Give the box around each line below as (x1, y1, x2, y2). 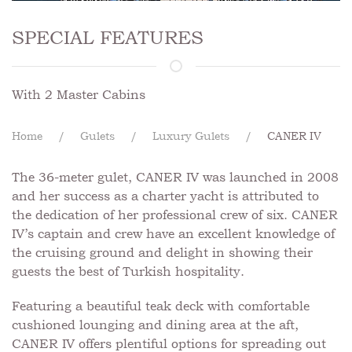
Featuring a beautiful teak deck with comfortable (12, 298, 310, 313)
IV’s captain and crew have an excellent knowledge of (12, 225, 335, 241)
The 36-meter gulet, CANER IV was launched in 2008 (12, 169, 339, 185)
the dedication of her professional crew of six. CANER (12, 207, 338, 222)
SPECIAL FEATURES (12, 25, 203, 49)
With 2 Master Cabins (12, 86, 145, 102)
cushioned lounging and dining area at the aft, (12, 317, 299, 332)
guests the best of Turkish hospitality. (12, 263, 244, 279)
